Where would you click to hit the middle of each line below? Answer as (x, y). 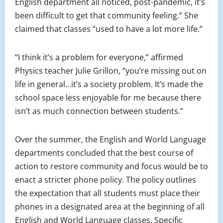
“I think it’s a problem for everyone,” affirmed (99, 57)
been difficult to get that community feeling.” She (107, 16)
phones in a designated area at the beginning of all (110, 207)
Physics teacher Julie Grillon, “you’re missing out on (111, 71)
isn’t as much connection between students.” (99, 111)
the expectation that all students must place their (108, 193)
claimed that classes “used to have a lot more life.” (109, 29)
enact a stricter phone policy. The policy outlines (106, 180)
